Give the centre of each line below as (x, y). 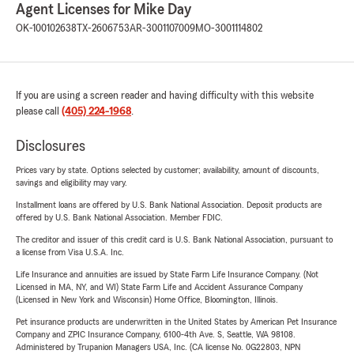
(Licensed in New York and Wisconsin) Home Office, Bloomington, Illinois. (147, 299)
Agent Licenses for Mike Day (104, 9)
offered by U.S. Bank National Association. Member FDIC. (119, 217)
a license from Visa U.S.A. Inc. (70, 252)
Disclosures (51, 146)
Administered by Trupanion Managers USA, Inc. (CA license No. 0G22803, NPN (158, 347)
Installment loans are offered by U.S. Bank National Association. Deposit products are (169, 205)
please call (39, 111)
